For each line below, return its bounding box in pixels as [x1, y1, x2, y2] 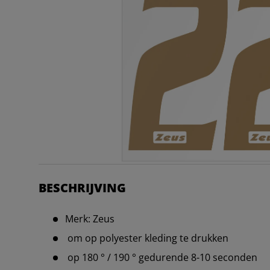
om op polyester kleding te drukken [65, 231, 228, 245]
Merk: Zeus [65, 212, 115, 226]
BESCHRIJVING [39, 180, 126, 196]
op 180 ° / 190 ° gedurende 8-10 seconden [65, 251, 257, 265]
